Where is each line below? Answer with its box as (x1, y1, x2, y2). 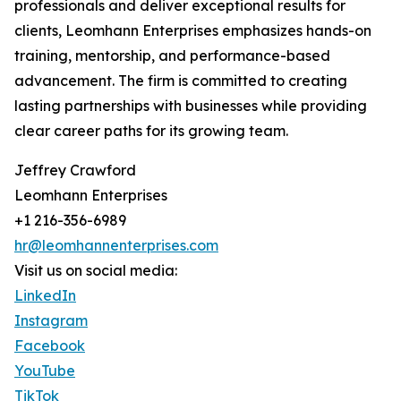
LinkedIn (14, 286, 76, 305)
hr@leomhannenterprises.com (14, 236, 218, 255)
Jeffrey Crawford (14, 161, 136, 180)
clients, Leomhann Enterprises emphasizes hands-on (14, 21, 371, 40)
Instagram (14, 311, 88, 330)
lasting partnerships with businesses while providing (14, 97, 367, 115)
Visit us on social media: (14, 261, 177, 280)
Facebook (14, 337, 85, 355)
